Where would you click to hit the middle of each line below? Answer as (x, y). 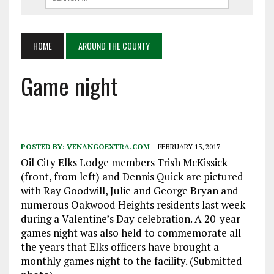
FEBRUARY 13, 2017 (189, 146)
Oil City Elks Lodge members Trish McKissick (124, 162)
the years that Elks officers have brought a (120, 246)
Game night (69, 85)
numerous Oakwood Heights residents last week (133, 204)
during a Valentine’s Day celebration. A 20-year (130, 218)
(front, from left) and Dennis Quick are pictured (132, 176)
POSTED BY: (43, 146)
